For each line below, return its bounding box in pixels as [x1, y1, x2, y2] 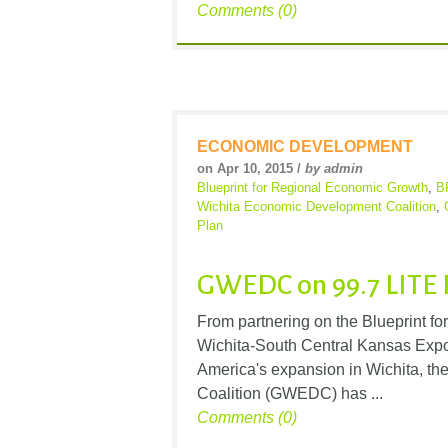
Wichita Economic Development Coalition [197, 198, 436, 214]
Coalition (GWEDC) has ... [197, 385, 383, 403]
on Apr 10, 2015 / [197, 160, 305, 176]
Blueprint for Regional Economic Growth [197, 179, 428, 195]
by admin [305, 160, 363, 176]
